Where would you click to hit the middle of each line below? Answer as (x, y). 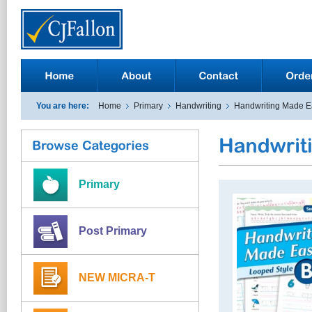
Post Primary (113, 231)
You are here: (63, 106)
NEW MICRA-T (117, 277)
